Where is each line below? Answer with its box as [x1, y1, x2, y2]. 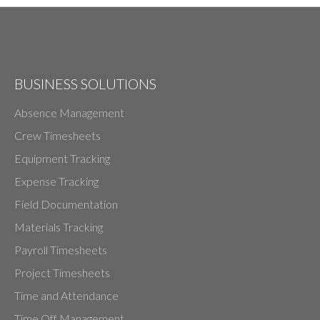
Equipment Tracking [14, 151, 110, 165]
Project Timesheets [14, 265, 110, 279]
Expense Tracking [14, 174, 99, 188]
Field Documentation [14, 196, 118, 211]
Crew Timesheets [14, 128, 101, 142]
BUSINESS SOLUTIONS [14, 74, 156, 92]
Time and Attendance [14, 288, 119, 302]
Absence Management [14, 105, 124, 119]
